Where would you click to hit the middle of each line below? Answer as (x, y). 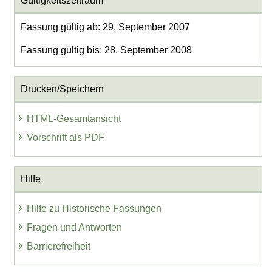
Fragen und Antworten (75, 228)
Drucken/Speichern (62, 89)
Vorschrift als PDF (66, 137)
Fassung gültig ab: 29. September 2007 (105, 27)
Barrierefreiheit (59, 246)
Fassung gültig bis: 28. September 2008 (106, 50)
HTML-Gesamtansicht (74, 119)
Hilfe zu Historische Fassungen (94, 209)
